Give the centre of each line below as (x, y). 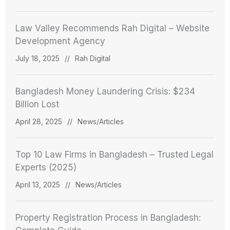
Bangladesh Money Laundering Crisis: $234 (105, 91)
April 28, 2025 (39, 121)
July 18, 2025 (37, 58)
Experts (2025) (46, 167)
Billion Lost (37, 104)
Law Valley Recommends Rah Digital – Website (112, 28)
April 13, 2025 (38, 184)
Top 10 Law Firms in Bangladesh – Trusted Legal (114, 154)
